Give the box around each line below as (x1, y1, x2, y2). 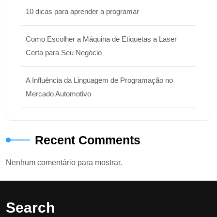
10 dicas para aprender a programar (26, 7, 139, 16)
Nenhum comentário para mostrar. (6, 158, 122, 167)
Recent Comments (35, 133, 140, 147)
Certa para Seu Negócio (26, 48, 102, 57)
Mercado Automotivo (26, 90, 91, 98)
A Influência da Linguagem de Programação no (26, 76, 173, 85)
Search (6, 200, 55, 216)
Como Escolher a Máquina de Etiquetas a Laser (26, 35, 177, 44)
